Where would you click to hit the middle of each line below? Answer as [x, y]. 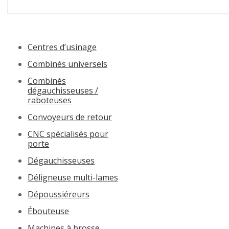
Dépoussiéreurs [59, 194]
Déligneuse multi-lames [73, 177]
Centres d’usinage [62, 47]
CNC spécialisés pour [68, 134]
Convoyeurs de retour [70, 117]
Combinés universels [67, 64]
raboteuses [50, 100]
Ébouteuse [48, 211]
